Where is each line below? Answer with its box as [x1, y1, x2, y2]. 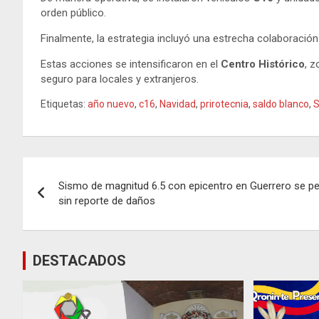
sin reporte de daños [58, 194, 155, 207]
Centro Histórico [221, 57, 305, 70]
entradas [22, 215, 111, 243]
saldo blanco [253, 98, 309, 110]
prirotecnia [200, 98, 249, 110]
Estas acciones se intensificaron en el [41, 57, 221, 70]
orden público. [41, 6, 106, 19]
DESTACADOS [33, 251, 126, 269]
